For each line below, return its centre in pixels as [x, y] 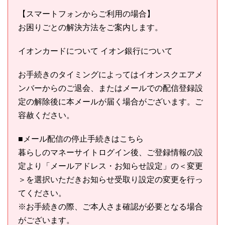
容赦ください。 [46, 115]
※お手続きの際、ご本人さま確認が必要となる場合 [110, 206]
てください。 [42, 193]
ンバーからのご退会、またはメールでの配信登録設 [110, 88]
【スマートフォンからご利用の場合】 [86, 14]
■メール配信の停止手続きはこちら [81, 139]
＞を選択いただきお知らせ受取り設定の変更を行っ [110, 179]
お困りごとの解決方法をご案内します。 [90, 27]
